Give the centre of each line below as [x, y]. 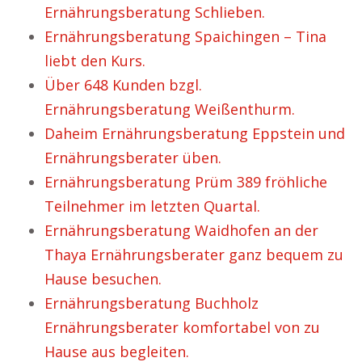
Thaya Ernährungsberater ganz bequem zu [194, 255]
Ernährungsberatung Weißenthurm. [170, 109]
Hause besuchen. [103, 279]
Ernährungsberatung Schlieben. [155, 12]
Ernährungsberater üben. [133, 158]
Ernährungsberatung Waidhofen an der [181, 230]
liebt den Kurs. [95, 61]
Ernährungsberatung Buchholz [152, 303]
